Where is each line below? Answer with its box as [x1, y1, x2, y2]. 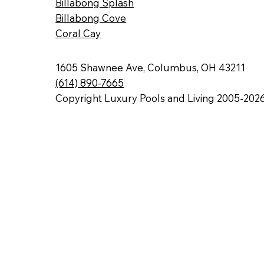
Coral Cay [55, 27, 101, 40]
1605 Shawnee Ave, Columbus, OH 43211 [55, 61, 246, 74]
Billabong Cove [55, 12, 127, 25]
